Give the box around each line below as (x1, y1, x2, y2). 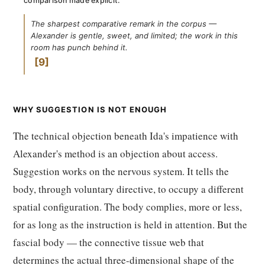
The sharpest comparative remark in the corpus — (31, 19, 216, 28)
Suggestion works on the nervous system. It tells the (13, 164, 229, 178)
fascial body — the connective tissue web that (13, 235, 204, 249)
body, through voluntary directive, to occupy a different (13, 182, 244, 196)
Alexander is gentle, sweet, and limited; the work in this (31, 31, 238, 40)
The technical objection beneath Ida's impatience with (13, 129, 238, 143)
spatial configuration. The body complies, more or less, (13, 200, 242, 214)
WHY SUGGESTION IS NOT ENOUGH (13, 105, 167, 114)
